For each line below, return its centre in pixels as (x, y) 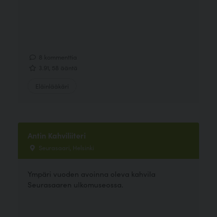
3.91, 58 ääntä (58, 68)
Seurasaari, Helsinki (66, 147)
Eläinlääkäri (52, 86)
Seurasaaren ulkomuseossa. (76, 184)
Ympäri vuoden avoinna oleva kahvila (92, 173)
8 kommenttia (57, 57)
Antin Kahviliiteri (57, 135)
